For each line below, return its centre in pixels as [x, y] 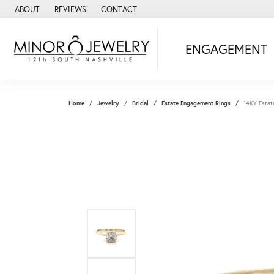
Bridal [140, 103]
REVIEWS [70, 9]
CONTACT [119, 9]
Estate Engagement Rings [196, 103]
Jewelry [108, 103]
